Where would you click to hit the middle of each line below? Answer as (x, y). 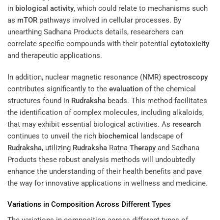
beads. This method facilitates (156, 100)
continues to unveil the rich (53, 136)
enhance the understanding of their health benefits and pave (105, 171)
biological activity (44, 9)
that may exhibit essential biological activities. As (90, 124)
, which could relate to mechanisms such (141, 9)
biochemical (118, 136)
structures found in (39, 100)
